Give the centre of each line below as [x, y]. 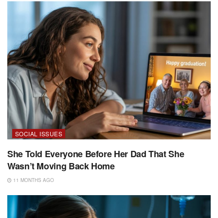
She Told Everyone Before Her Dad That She [96, 154]
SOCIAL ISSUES [39, 133]
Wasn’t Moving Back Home [61, 166]
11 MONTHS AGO [33, 180]
